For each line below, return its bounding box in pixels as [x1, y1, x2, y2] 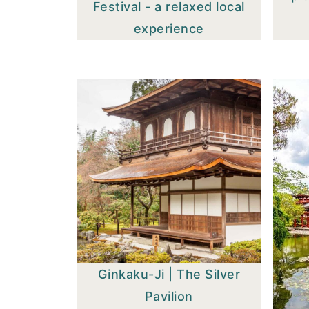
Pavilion [144, 289, 193, 304]
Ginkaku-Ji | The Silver [97, 267, 241, 282]
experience [133, 21, 204, 36]
